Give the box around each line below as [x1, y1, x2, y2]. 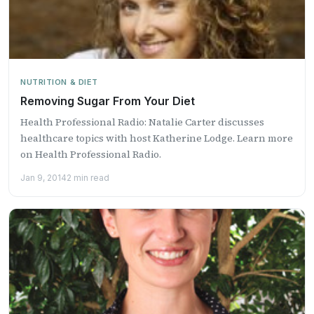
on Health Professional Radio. [20, 146, 161, 161]
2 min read [67, 172, 109, 183]
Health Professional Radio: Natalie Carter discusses [20, 114, 264, 129]
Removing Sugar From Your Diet [20, 93, 195, 108]
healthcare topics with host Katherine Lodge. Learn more [20, 130, 293, 145]
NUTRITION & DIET [20, 76, 98, 87]
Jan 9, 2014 [20, 172, 67, 183]
